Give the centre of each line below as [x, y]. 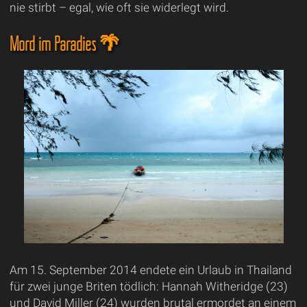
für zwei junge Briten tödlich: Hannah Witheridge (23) [148, 286]
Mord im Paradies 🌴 [64, 43]
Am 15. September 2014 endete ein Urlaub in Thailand [150, 270]
